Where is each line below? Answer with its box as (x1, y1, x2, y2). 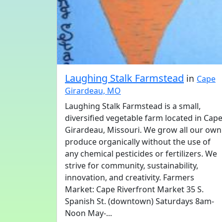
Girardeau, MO (65, 85, 121, 96)
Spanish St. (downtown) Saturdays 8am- (65, 196, 214, 207)
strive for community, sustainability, (65, 160, 198, 171)
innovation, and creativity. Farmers (65, 172, 194, 183)
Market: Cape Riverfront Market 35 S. (65, 184, 204, 195)
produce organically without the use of (65, 136, 211, 147)
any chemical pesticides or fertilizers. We (65, 148, 217, 159)
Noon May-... (65, 208, 112, 219)
